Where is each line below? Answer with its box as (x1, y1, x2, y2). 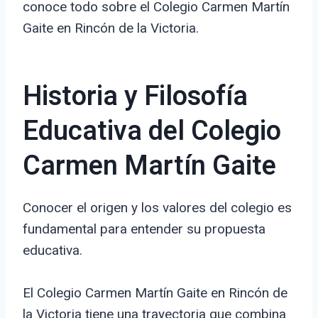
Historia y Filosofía (23, 77, 248, 117)
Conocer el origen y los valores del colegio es (23, 199, 292, 216)
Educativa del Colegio (23, 111, 281, 152)
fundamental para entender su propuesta (23, 221, 265, 238)
